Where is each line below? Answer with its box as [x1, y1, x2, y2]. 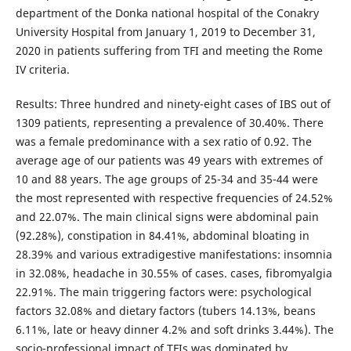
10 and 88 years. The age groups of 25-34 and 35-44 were [15, 171, 318, 186]
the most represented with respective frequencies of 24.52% [15, 190, 333, 205]
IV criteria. [15, 61, 70, 77]
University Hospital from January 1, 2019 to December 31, [15, 24, 316, 39]
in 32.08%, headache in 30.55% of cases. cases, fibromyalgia [15, 265, 332, 280]
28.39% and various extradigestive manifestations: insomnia [15, 246, 332, 262]
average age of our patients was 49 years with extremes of [15, 152, 323, 168]
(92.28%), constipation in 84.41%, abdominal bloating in [15, 227, 309, 243]
